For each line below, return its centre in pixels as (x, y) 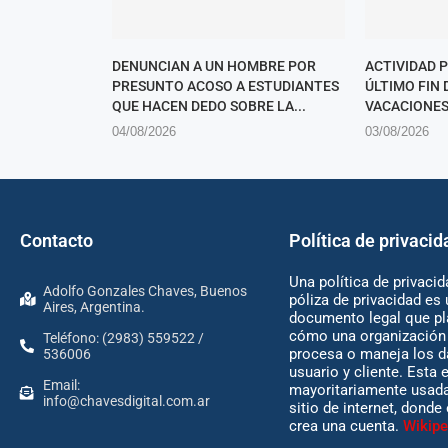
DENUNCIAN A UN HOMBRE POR (214, 66)
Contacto (56, 241)
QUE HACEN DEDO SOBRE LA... (209, 106)
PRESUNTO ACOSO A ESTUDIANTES (225, 86)
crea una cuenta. (345, 426)
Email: (61, 385)
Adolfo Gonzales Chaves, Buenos (144, 291)
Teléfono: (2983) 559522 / (123, 338)
